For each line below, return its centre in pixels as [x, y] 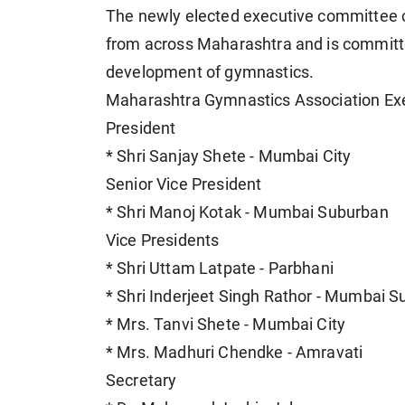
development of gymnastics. [210, 72]
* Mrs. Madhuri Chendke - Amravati [235, 352]
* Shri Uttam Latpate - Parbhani [220, 268]
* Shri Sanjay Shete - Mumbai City [229, 156]
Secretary [141, 380]
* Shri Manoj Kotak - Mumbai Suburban [247, 212]
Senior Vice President [184, 184]
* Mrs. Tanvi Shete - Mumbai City [226, 324]
